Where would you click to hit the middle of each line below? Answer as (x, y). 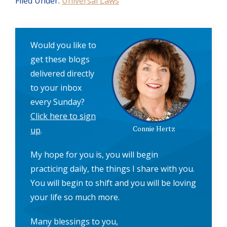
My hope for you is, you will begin (94, 155)
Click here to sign (63, 116)
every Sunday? (58, 102)
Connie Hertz (154, 129)
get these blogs (60, 60)
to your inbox (56, 88)
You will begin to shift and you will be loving (113, 183)
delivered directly (62, 74)
